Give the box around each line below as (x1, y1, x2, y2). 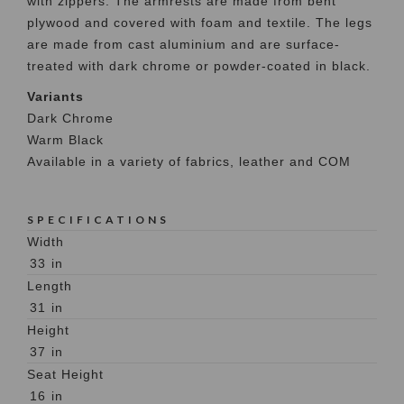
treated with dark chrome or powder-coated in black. (27, 58, 371, 73)
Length (27, 278, 72, 293)
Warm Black (27, 132, 104, 147)
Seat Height (27, 366, 104, 381)
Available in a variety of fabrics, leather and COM (27, 153, 351, 169)
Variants (27, 88, 84, 104)
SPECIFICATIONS (27, 212, 170, 226)
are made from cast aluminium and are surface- (27, 36, 340, 51)
